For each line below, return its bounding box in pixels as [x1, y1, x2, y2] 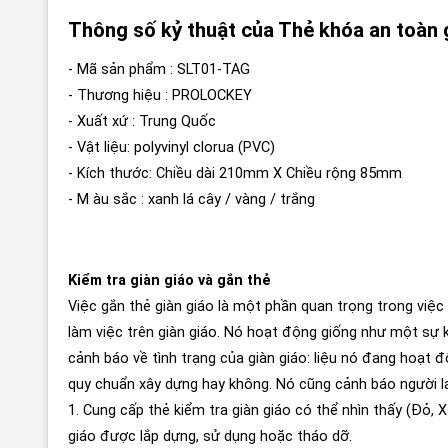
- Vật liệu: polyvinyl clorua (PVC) [68, 138, 275, 156]
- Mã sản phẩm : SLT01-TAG [68, 60, 250, 78]
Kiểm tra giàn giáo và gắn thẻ [68, 271, 271, 289]
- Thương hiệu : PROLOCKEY [68, 86, 252, 104]
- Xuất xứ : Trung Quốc [68, 112, 216, 130]
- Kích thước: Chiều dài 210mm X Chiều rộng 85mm [68, 164, 402, 182]
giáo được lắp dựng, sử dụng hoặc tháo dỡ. [68, 427, 352, 445]
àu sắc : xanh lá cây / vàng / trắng [93, 190, 315, 208]
